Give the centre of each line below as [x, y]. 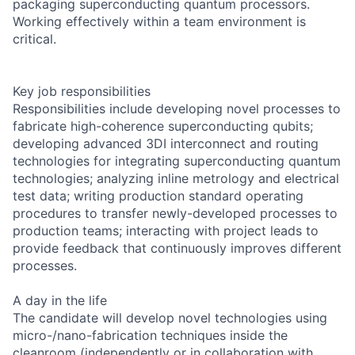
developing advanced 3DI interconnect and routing [166, 143]
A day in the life [60, 300]
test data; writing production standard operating [158, 195]
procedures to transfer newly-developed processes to [175, 213]
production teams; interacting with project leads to [166, 230]
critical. [34, 38]
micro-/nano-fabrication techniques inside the [150, 335]
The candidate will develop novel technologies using [170, 317]
